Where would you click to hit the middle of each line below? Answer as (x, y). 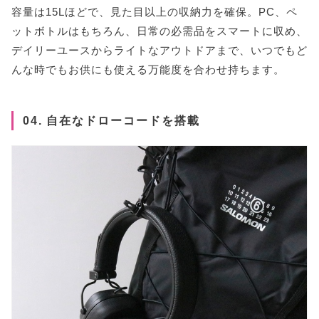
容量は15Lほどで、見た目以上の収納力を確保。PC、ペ (155, 12)
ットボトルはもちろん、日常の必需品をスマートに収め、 (159, 31)
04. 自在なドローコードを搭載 (111, 120)
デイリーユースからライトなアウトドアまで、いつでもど (159, 51)
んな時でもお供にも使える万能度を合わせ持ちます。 (148, 70)
